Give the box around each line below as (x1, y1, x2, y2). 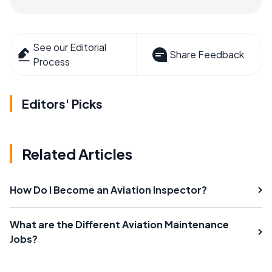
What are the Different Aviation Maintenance (10, 217, 229, 231)
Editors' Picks (22, 95, 103, 111)
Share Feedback (169, 47, 244, 61)
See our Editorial (33, 40, 107, 53)
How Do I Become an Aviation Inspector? (10, 183, 207, 196)
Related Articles (22, 144, 132, 163)
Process (33, 55, 70, 68)
